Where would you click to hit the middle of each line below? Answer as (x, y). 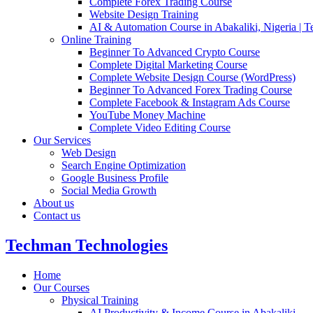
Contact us (57, 215)
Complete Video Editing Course (160, 127)
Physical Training (100, 300)
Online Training (96, 39)
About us (54, 203)
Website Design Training (144, 14)
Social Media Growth (109, 190)
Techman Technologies (87, 245)
